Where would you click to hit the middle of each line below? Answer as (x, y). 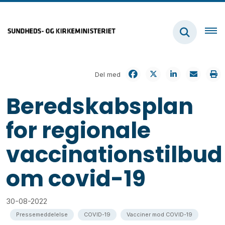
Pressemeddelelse (42, 214)
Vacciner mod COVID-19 (159, 214)
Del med (108, 74)
